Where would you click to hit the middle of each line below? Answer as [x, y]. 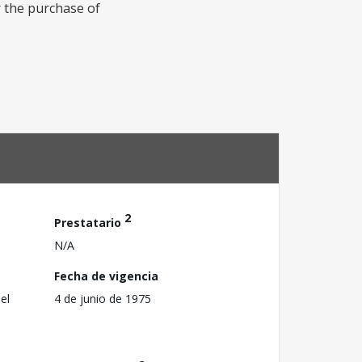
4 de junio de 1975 [103, 298]
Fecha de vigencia [106, 276]
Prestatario [89, 222]
